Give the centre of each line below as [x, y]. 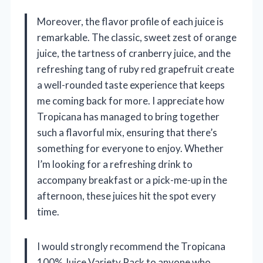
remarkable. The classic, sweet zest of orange [137, 38]
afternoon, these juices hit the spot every [127, 196]
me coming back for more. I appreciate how [131, 101]
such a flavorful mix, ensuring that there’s [127, 133]
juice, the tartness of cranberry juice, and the [134, 53]
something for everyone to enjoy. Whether [130, 149]
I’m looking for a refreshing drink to [115, 164]
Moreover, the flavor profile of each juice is [130, 22]
